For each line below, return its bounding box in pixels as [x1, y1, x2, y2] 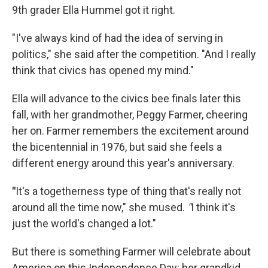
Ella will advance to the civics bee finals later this [12, 92, 241, 105]
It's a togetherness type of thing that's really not [16, 185, 241, 197]
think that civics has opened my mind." [12, 64, 194, 77]
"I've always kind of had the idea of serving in [12, 32, 223, 44]
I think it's [191, 201, 236, 214]
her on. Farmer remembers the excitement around [12, 124, 249, 137]
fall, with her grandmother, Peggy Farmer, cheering [12, 108, 248, 121]
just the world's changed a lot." [12, 217, 156, 230]
